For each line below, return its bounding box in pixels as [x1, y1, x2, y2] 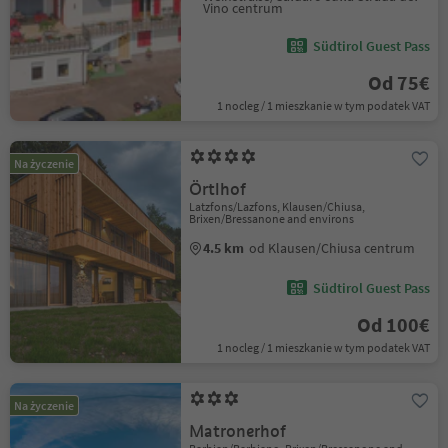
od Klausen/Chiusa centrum [249, 239, 416, 257]
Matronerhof [189, 421, 287, 442]
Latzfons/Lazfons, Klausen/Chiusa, [189, 199, 366, 214]
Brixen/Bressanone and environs [189, 211, 355, 226]
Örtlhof [189, 179, 247, 200]
